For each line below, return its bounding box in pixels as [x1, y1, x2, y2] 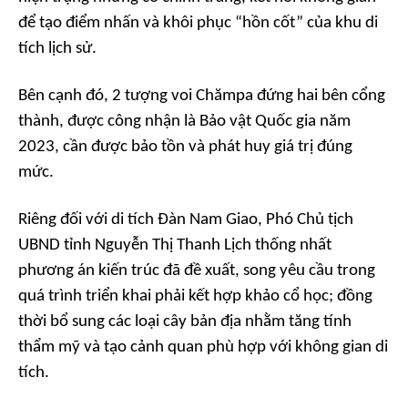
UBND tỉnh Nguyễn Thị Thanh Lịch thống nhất [18, 237, 331, 255]
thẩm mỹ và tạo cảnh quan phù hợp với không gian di [18, 339, 388, 357]
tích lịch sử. [18, 40, 97, 58]
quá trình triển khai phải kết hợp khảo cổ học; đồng [18, 288, 372, 306]
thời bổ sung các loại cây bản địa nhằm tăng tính [18, 313, 352, 331]
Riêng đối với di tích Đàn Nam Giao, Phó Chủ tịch [18, 211, 353, 229]
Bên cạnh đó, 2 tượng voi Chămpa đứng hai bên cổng [18, 87, 385, 106]
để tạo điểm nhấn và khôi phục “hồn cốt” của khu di [18, 15, 378, 33]
